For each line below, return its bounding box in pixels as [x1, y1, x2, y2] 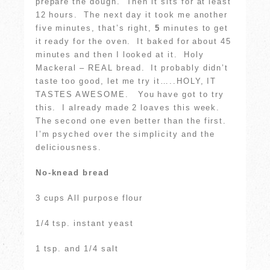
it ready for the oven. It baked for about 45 [35, 36, 232, 46]
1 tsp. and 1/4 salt [35, 243, 119, 253]
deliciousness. [35, 142, 102, 152]
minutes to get [160, 23, 229, 33]
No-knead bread [35, 168, 110, 177]
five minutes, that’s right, [35, 23, 155, 33]
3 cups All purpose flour [35, 193, 143, 202]
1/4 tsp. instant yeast [35, 218, 134, 228]
